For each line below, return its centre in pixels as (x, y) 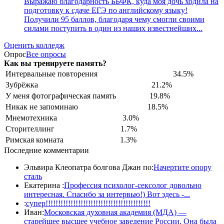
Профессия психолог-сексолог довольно (133, 185)
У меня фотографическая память (61, 95)
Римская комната (34, 139)
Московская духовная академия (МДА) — (115, 212)
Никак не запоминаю (42, 106)
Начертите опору (182, 167)
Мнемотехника (31, 117)
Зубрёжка (22, 84)
